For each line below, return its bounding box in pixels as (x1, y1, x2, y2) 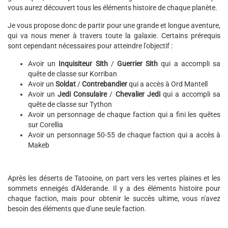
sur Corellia (28, 121, 63, 129)
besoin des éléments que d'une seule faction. (8, 205, 147, 213)
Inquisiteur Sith (59, 60, 108, 68)
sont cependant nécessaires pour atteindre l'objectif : (8, 42, 173, 50)
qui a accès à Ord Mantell (127, 80, 208, 88)
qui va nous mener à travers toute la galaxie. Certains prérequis (8, 32, 220, 40)
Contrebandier (82, 80, 127, 88)
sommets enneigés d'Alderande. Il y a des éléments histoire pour (8, 184, 220, 192)
